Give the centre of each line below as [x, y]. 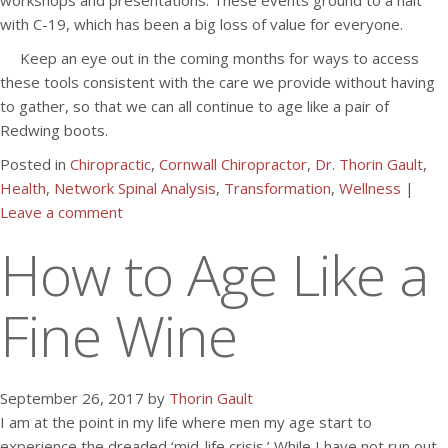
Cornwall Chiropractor [233, 164]
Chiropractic [110, 164]
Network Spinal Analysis [135, 188]
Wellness [370, 188]
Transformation [277, 188]
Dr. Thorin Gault [369, 164]
